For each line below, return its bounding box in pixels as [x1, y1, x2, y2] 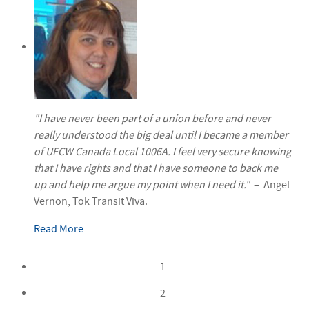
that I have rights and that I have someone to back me [34, 161, 278, 176]
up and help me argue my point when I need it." [34, 178, 250, 192]
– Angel [250, 178, 290, 192]
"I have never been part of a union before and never [34, 112, 271, 126]
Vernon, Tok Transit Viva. [34, 195, 148, 209]
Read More [34, 222, 83, 237]
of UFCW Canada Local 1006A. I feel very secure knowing [34, 145, 291, 159]
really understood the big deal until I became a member [34, 128, 288, 143]
